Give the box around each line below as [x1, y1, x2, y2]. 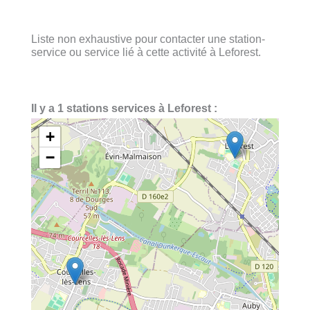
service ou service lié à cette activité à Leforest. [31, 45, 261, 58]
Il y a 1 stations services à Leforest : [31, 102, 217, 115]
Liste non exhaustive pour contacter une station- [31, 32, 265, 45]
